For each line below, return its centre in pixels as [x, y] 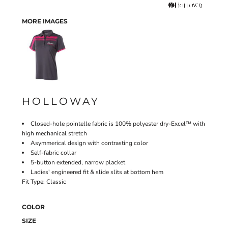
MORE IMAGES [45, 21]
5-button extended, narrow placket [78, 162]
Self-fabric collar [53, 153]
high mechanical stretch [54, 133]
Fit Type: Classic [44, 182]
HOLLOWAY [61, 101]
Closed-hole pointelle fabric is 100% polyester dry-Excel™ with [118, 124]
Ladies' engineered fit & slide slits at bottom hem [97, 172]
